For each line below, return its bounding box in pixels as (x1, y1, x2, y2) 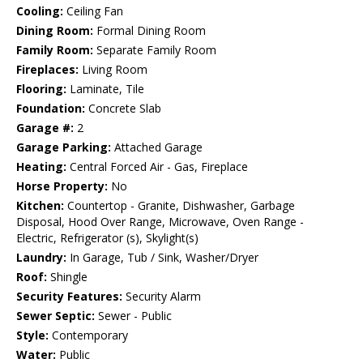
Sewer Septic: (16, 308, 95, 324)
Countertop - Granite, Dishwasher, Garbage (64, 198, 295, 214)
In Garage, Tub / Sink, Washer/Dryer (66, 250, 258, 266)
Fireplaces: (16, 62, 79, 78)
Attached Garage (111, 139, 203, 156)
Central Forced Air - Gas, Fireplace (66, 159, 248, 175)
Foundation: (16, 100, 85, 117)
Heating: (16, 159, 66, 175)
